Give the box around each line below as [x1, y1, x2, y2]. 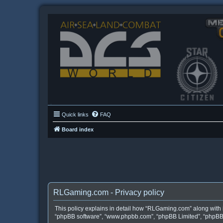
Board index [62, 126, 94, 132]
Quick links [62, 111, 89, 117]
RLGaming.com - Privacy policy [53, 188, 164, 197]
